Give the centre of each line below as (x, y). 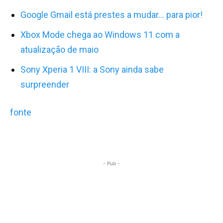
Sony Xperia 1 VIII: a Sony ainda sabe (92, 70)
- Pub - (111, 164)
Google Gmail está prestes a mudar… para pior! (111, 15)
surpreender (45, 85)
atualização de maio (59, 50)
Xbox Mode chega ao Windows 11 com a (100, 35)
